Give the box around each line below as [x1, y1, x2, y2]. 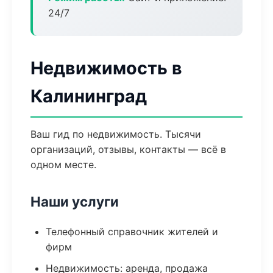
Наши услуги [30, 193, 119, 210]
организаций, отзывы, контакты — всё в [30, 143, 226, 155]
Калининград [30, 85, 147, 107]
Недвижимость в [30, 57, 182, 79]
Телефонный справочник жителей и [46, 225, 218, 238]
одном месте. [30, 158, 96, 171]
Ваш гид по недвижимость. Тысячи [30, 128, 201, 140]
